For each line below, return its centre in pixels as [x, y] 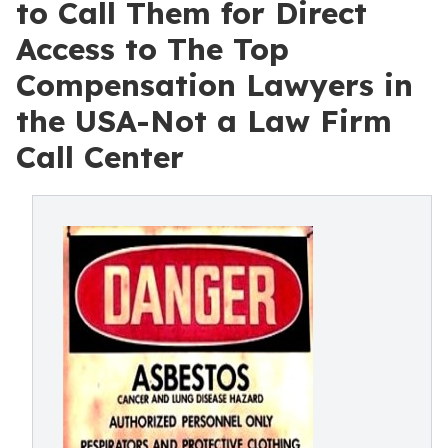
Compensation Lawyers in [214, 85]
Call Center [100, 157]
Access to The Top [152, 49]
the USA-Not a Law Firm [204, 121]
